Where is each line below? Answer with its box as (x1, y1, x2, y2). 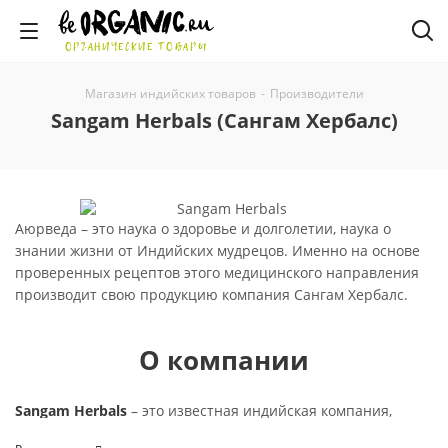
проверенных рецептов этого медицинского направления (15, 263, 419, 282)
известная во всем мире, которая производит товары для (15, 423, 414, 442)
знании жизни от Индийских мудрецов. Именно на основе (15, 241, 420, 260)
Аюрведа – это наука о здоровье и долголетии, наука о (15, 219, 391, 238)
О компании (139, 342, 309, 378)
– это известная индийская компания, (127, 401, 392, 420)
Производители (269, 85, 364, 102)
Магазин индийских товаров (84, 85, 256, 102)
